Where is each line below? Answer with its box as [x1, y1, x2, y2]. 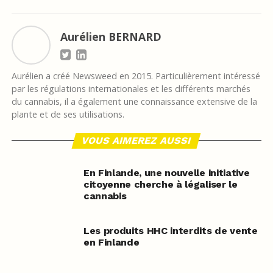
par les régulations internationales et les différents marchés [11, 83, 250, 95]
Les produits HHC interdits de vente [83, 225, 258, 237]
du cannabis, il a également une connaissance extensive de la [11, 96, 257, 108]
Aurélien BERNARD [60, 29, 161, 44]
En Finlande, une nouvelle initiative [83, 167, 250, 179]
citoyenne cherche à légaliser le [83, 179, 238, 191]
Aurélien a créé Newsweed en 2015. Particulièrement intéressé [11, 70, 260, 82]
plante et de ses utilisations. [11, 108, 124, 121]
